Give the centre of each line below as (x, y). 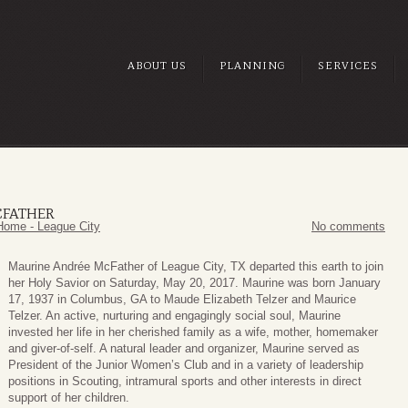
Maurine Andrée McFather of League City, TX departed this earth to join (196, 267)
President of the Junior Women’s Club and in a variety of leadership (186, 365)
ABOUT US (157, 66)
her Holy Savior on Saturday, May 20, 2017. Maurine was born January (194, 283)
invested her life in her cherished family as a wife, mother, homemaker (193, 332)
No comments (348, 227)
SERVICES (348, 66)
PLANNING (252, 66)
